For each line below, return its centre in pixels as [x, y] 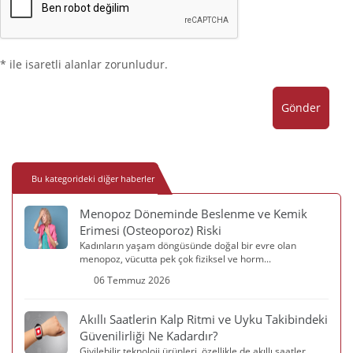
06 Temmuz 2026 [132, 281]
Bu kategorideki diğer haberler [93, 179]
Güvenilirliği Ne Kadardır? [149, 336]
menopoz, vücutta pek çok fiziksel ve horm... [175, 259]
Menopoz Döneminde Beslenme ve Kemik [193, 214]
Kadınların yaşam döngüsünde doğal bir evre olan [188, 246]
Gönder [301, 108]
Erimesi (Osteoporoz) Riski [150, 230]
